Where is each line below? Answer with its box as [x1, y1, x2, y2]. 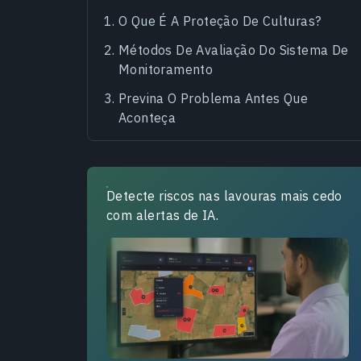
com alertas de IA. [106, 206, 219, 223]
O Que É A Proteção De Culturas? [118, 12, 322, 29]
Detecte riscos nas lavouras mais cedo [106, 187, 342, 204]
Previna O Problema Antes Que [118, 89, 309, 106]
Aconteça [118, 109, 176, 126]
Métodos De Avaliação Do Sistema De [118, 41, 349, 58]
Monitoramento [118, 60, 214, 77]
